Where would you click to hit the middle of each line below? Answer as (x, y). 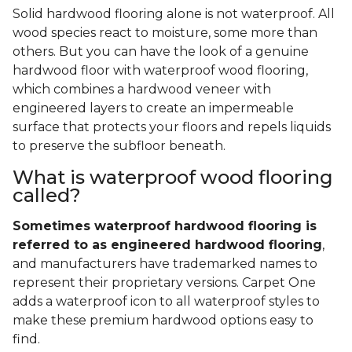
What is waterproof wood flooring (173, 178)
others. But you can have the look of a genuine (161, 52)
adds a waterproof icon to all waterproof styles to (166, 302)
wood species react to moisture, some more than (165, 33)
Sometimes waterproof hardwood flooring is (165, 226)
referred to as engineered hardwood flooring (167, 245)
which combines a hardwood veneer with (142, 90)
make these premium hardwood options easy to (163, 321)
